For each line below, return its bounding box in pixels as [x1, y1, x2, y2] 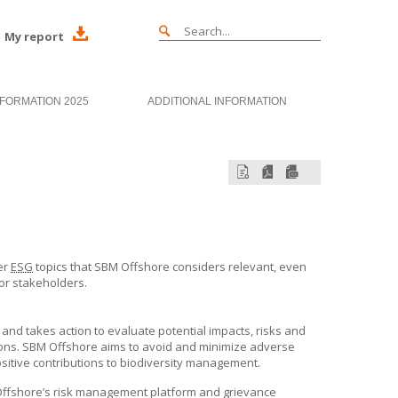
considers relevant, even [170, 259, 306, 275]
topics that [33, 259, 94, 275]
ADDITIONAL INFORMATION [147, 95, 287, 107]
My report [4, 28, 64, 44]
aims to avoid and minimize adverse [98, 338, 295, 354]
